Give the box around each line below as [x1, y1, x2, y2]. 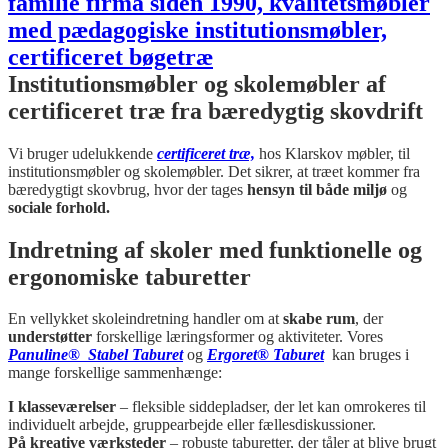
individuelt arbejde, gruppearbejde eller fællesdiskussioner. [8, 416, 376, 434]
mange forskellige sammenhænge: [8, 364, 222, 382]
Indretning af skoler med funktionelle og [8, 236, 422, 263]
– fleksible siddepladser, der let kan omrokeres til [116, 398, 426, 416]
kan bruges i [324, 346, 409, 364]
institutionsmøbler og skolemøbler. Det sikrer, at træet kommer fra [8, 162, 420, 180]
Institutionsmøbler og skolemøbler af [8, 70, 386, 97]
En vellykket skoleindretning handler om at [8, 310, 283, 328]
